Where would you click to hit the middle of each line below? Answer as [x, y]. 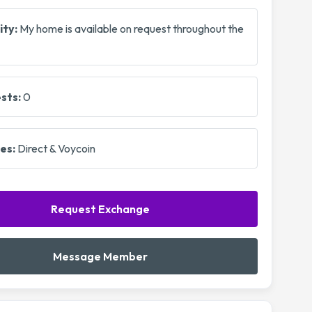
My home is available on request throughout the [131, 29]
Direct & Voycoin [55, 148]
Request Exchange [100, 209]
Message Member [100, 256]
